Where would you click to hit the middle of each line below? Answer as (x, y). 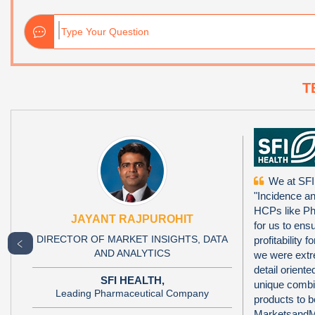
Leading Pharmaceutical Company (133, 293)
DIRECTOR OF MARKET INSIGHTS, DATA (133, 239)
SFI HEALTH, (132, 280)
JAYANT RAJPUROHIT (133, 219)
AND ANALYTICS (133, 253)
